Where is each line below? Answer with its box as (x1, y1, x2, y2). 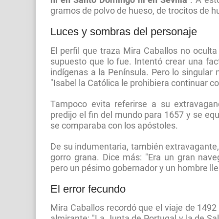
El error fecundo (50, 182, 126, 195)
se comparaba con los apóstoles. (50, 120, 178, 131)
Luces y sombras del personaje (50, 25, 197, 38)
